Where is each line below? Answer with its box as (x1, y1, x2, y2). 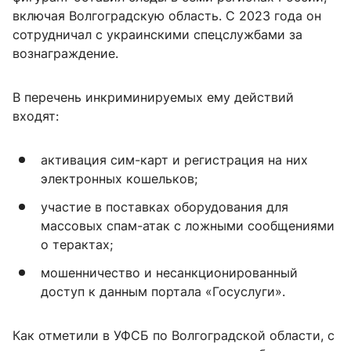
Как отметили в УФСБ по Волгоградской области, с (13, 327, 335, 344)
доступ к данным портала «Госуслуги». (41, 284, 285, 300)
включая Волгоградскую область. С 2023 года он (13, 8, 321, 24)
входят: (13, 108, 59, 125)
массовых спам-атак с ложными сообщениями (41, 218, 335, 234)
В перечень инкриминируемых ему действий (13, 89, 294, 106)
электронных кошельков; (41, 171, 197, 187)
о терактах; (41, 237, 113, 253)
